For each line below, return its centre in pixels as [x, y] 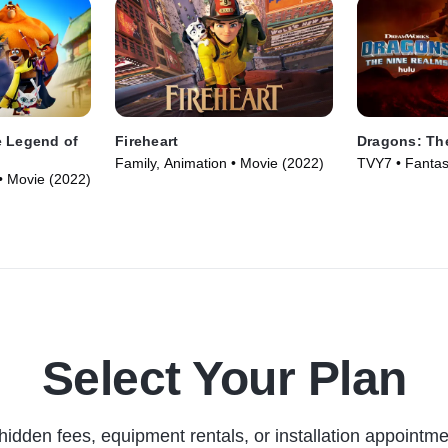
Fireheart [147, 141]
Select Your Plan [224, 379]
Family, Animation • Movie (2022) [220, 163]
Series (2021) [399, 183]
